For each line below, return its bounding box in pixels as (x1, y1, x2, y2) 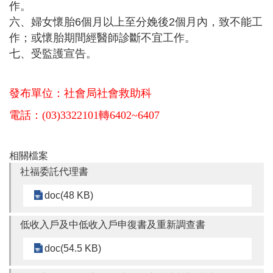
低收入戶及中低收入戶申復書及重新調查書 (20, 219, 205, 230)
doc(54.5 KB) (44, 243, 101, 254)
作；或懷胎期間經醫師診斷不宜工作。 (9, 32, 196, 44)
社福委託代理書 (20, 166, 88, 177)
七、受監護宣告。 (9, 48, 97, 60)
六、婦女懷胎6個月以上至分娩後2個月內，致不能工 (9, 16, 263, 29)
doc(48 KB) (44, 190, 93, 201)
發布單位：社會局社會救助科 (9, 87, 152, 100)
